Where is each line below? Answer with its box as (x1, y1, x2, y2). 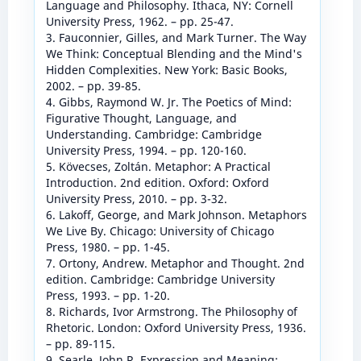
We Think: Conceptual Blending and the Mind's (45, 45, 302, 61)
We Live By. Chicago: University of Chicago (45, 222, 274, 239)
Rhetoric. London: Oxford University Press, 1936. (45, 319, 306, 335)
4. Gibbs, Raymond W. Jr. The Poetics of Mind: (45, 93, 292, 110)
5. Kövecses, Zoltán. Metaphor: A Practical (45, 158, 271, 174)
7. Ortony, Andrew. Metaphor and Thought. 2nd (45, 255, 305, 271)
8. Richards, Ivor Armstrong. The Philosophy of (45, 303, 297, 319)
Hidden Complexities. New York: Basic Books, (45, 61, 288, 77)
